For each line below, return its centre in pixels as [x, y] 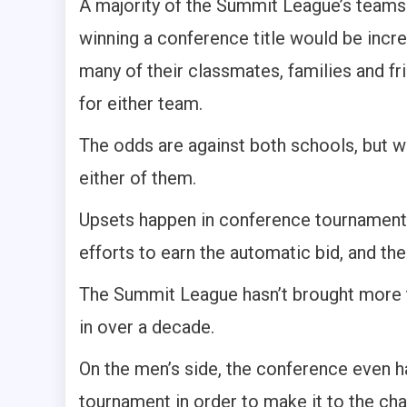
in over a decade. [147, 328]
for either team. [141, 104]
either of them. [138, 179]
